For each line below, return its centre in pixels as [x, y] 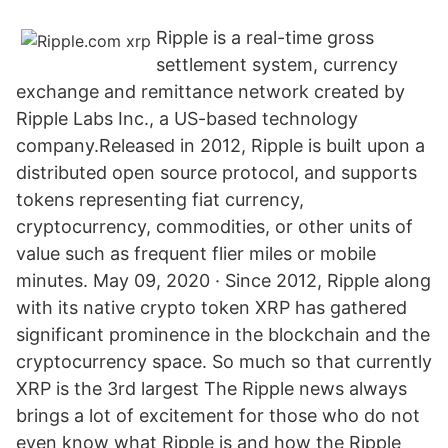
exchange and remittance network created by [210, 91]
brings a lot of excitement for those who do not [218, 415]
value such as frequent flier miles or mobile [196, 253]
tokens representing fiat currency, [160, 199]
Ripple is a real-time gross [265, 37]
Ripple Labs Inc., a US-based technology [187, 118]
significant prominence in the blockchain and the [223, 334]
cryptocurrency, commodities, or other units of [214, 226]
